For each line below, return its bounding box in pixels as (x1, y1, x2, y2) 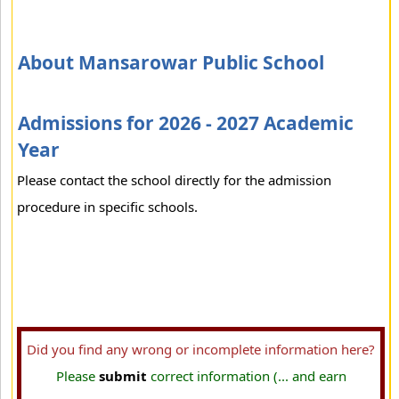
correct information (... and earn (146, 367, 346, 385)
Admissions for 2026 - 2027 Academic (18, 110, 354, 135)
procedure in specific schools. (17, 198, 198, 216)
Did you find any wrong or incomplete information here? (27, 340, 375, 358)
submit (98, 367, 147, 385)
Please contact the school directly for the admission (17, 171, 331, 189)
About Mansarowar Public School (18, 50, 324, 75)
